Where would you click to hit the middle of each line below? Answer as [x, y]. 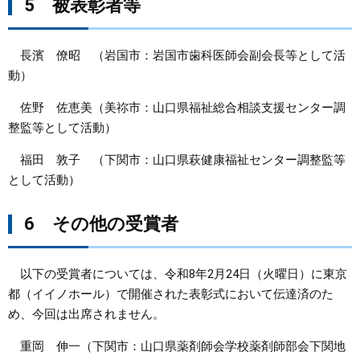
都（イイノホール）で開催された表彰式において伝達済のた [171, 294]
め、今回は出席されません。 [86, 314]
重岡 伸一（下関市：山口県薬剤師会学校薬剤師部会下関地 [177, 346]
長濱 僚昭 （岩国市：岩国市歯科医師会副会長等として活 [177, 55]
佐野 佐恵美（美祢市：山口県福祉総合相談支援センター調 [177, 108]
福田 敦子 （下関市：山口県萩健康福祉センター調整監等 [177, 160]
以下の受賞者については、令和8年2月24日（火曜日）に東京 [178, 274]
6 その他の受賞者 [101, 224]
